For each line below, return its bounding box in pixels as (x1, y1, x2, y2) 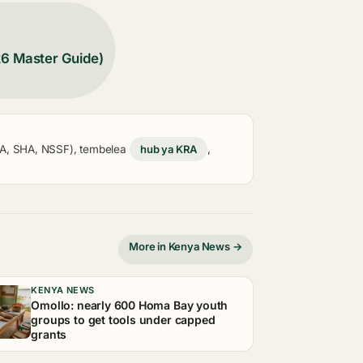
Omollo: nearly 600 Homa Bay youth (31, 298, 228, 313)
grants (31, 327, 67, 342)
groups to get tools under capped (31, 313, 216, 327)
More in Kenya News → (129, 239, 242, 253)
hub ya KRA (140, 143, 197, 156)
